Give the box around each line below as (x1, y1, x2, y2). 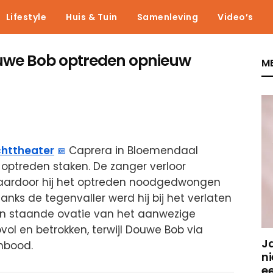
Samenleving (136, 11, 198, 23)
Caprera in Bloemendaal (66, 143, 199, 158)
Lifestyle (5, 11, 46, 23)
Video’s (218, 11, 253, 23)
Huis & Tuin (66, 11, 118, 23)
